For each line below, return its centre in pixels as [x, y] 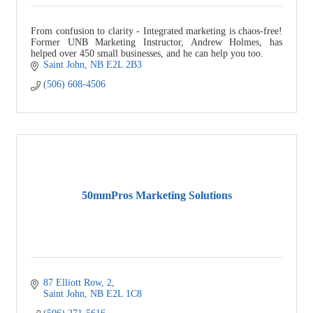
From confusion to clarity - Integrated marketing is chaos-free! [156, 31]
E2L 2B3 [124, 64]
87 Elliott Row [72, 282]
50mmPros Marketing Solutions [156, 196]
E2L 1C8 [124, 293]
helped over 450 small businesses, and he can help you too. [147, 53]
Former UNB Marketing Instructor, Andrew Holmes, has [156, 42]
